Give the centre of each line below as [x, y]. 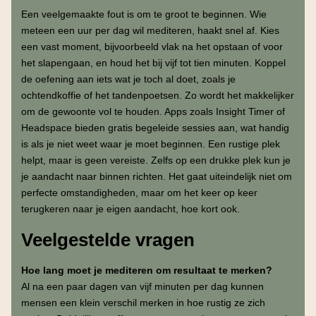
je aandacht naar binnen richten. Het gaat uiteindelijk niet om [156, 176]
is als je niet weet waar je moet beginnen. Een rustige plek [150, 144]
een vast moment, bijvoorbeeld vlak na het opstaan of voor [152, 46]
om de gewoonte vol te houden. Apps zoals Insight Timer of [153, 111]
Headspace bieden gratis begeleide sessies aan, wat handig [155, 127]
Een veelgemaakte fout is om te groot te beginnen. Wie [144, 14]
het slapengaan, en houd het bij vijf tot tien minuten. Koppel [153, 62]
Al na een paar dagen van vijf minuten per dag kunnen [142, 287]
